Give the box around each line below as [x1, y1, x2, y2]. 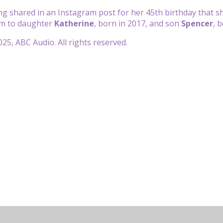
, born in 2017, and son [94, 17, 181, 29]
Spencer [181, 17, 213, 29]
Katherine [54, 17, 94, 29]
